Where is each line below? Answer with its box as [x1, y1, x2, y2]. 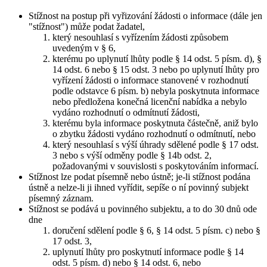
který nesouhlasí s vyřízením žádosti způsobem [52, 32, 228, 42]
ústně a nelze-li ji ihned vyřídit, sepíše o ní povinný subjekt [29, 182, 249, 193]
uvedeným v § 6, [52, 42, 116, 53]
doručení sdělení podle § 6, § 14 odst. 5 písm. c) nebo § [52, 225, 260, 235]
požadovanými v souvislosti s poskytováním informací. [52, 160, 259, 171]
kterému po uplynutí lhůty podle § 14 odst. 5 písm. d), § [52, 53, 262, 64]
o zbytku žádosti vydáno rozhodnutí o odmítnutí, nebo [52, 128, 256, 139]
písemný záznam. [29, 193, 94, 203]
